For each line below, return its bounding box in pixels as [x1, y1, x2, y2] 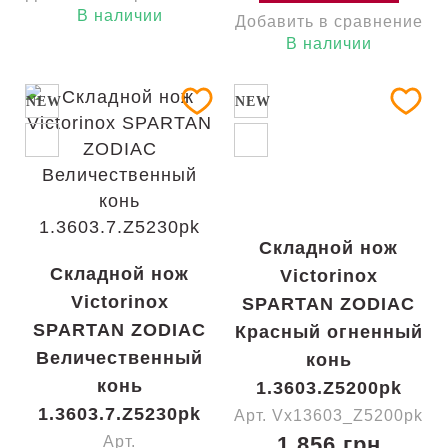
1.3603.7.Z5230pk [38, 404, 201, 424]
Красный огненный [234, 322, 423, 342]
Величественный [36, 348, 203, 368]
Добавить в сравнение [234, 13, 423, 30]
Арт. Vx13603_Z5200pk [234, 407, 423, 424]
